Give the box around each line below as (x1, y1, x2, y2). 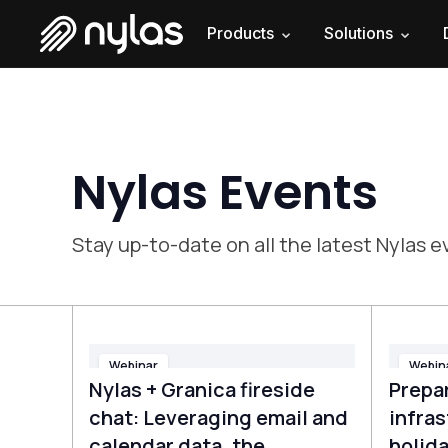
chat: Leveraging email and (89, 404, 348, 431)
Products (207, 23, 274, 43)
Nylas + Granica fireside (89, 376, 315, 403)
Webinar (109, 357, 158, 374)
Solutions (324, 23, 393, 43)
